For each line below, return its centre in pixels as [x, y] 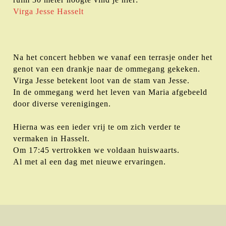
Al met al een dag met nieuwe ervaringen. [90, 161]
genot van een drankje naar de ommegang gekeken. [107, 69]
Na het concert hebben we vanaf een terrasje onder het [113, 57]
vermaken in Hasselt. [51, 138]
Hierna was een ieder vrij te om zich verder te [97, 127]
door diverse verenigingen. [62, 103]
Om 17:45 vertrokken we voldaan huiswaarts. [96, 150]
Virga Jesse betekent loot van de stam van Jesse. [101, 80]
